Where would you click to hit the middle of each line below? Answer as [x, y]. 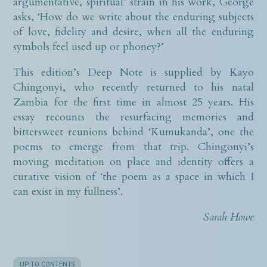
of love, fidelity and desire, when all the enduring [133, 32]
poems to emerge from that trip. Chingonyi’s [133, 147]
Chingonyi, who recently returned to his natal [133, 87]
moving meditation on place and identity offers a [133, 162]
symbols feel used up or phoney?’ [89, 46]
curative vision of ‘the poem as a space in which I [133, 176]
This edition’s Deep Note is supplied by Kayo [133, 72]
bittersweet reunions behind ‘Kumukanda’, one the [133, 132]
